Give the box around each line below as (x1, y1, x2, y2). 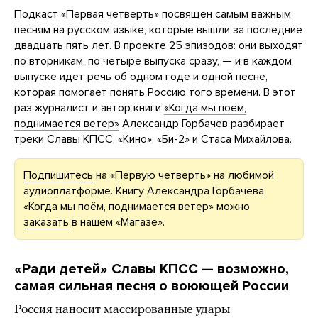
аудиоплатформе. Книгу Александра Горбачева (23, 184, 264, 199)
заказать (23, 215, 69, 230)
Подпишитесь (23, 168, 93, 183)
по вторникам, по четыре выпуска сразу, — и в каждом (14, 54, 292, 69)
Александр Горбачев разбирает (119, 116, 285, 131)
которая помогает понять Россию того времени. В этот (14, 85, 296, 100)
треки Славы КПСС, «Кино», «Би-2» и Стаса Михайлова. (14, 132, 292, 147)
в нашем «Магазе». (69, 215, 165, 230)
